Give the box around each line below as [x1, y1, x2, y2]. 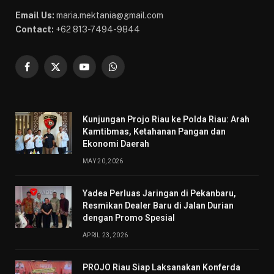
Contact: [15, 24, 54, 34]
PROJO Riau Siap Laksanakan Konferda [83, 262, 240, 272]
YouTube [83, 67, 119, 77]
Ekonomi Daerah [83, 139, 149, 149]
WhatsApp [112, 67, 154, 77]
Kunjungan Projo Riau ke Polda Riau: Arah [83, 114, 250, 124]
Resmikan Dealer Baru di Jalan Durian [83, 201, 234, 210]
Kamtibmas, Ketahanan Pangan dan [83, 127, 226, 136]
